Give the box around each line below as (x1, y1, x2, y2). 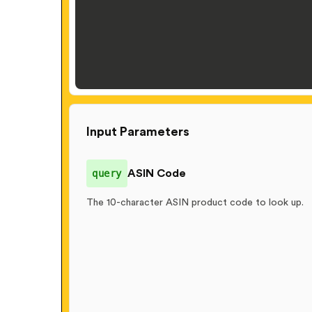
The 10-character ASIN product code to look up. (86, 197, 304, 208)
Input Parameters (86, 125, 189, 138)
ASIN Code (127, 167, 186, 179)
